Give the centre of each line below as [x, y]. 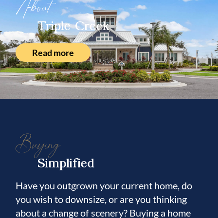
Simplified [66, 162]
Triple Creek [73, 25]
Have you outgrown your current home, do [104, 185]
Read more [53, 53]
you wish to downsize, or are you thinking [101, 199]
